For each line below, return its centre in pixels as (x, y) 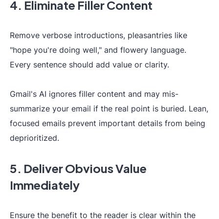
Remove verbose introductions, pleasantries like (99, 35)
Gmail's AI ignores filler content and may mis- (94, 94)
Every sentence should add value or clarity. (89, 65)
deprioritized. (34, 138)
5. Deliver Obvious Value (78, 168)
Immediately (45, 185)
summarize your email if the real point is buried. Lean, (109, 109)
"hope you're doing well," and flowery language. (98, 50)
